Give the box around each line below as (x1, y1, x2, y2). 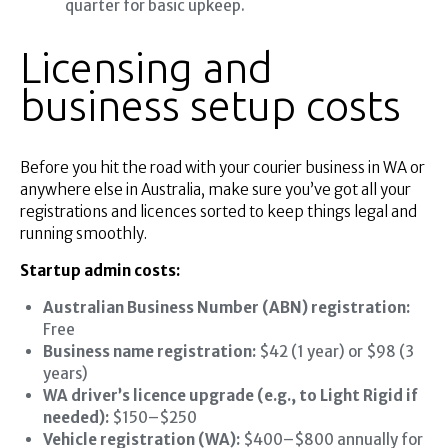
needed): (42, 408, 109, 428)
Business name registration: (42, 342, 256, 362)
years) (42, 364, 88, 384)
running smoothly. (20, 224, 147, 244)
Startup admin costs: (20, 261, 180, 281)
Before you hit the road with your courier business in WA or (20, 158, 425, 178)
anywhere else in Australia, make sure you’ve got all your (20, 180, 411, 200)
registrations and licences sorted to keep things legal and (20, 202, 417, 222)
